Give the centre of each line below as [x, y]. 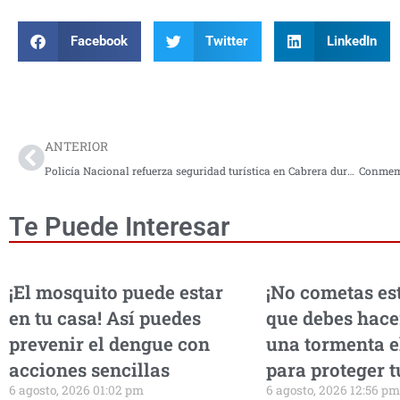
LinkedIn [351, 42]
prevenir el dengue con [109, 343]
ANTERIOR [76, 146]
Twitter [227, 42]
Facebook [99, 42]
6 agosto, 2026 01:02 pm [76, 390]
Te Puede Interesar [119, 226]
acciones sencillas [89, 369]
